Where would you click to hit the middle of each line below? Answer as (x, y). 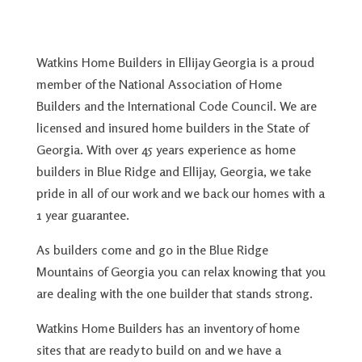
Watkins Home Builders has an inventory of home (168, 328)
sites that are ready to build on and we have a (158, 349)
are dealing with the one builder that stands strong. (174, 293)
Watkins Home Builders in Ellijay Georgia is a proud (175, 62)
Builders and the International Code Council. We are (176, 105)
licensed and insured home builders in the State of (172, 127)
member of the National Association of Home (159, 84)
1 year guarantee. (82, 215)
